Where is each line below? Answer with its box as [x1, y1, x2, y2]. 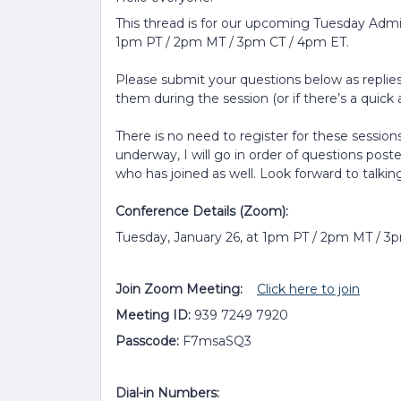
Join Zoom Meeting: [115, 281, 257, 297]
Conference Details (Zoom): [115, 203, 288, 219]
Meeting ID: [115, 307, 191, 323]
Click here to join [257, 281, 360, 297]
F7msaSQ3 [179, 333, 252, 349]
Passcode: [115, 333, 179, 349]
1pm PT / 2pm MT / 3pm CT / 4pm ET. [115, 34, 349, 50]
